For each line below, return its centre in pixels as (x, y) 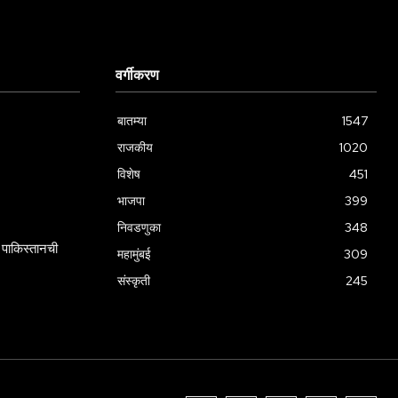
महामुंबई (134, 254)
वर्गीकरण (137, 76)
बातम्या (132, 120)
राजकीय (135, 147)
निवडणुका (139, 227)
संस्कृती (134, 280)
